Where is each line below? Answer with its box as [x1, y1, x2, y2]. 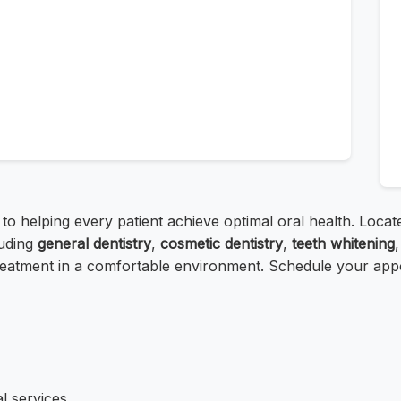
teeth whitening [292, 235, 395, 253]
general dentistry [38, 235, 151, 253]
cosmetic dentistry [160, 235, 283, 253]
